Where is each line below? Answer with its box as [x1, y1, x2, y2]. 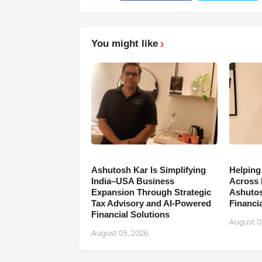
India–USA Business [91, 176, 174, 187]
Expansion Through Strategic [91, 187, 211, 198]
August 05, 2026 [91, 229, 148, 238]
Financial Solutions [91, 209, 170, 220]
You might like [91, 38, 158, 50]
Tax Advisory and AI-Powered [91, 198, 211, 209]
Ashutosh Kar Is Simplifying [91, 165, 206, 175]
